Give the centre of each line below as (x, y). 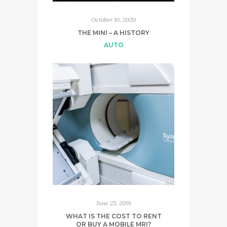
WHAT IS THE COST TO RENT (113, 216)
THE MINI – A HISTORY (113, 32)
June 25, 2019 (113, 203)
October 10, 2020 (113, 19)
